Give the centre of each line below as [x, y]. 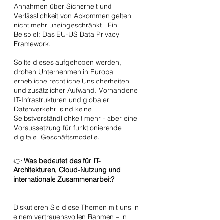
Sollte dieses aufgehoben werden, [68, 62]
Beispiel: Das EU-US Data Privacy [67, 34]
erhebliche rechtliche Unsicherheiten [71, 81]
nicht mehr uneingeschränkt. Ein [66, 25]
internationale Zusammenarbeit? [65, 179]
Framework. [32, 44]
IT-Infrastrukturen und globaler [61, 100]
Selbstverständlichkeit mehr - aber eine [75, 118]
